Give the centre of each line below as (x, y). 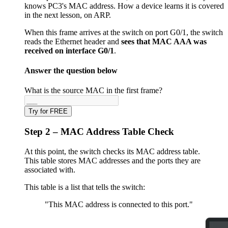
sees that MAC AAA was (164, 41)
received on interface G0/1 (69, 50)
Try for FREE (48, 111)
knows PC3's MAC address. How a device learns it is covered (124, 6)
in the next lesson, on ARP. (68, 15)
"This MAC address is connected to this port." (119, 204)
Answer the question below (71, 71)
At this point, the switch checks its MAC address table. (112, 151)
